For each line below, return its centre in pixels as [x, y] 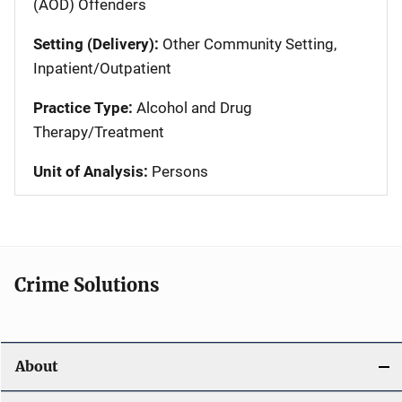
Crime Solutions [87, 284]
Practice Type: [83, 107]
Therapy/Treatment [99, 131]
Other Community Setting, [248, 44]
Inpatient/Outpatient [102, 68]
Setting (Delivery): [96, 44]
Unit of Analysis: [91, 171]
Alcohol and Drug [192, 107]
